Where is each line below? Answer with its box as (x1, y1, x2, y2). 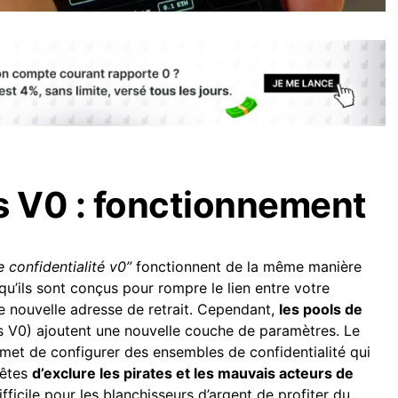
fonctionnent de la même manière (131, 257, 362, 275)
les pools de (279, 299, 362, 318)
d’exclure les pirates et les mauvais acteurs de (32, 363, 354, 382)
